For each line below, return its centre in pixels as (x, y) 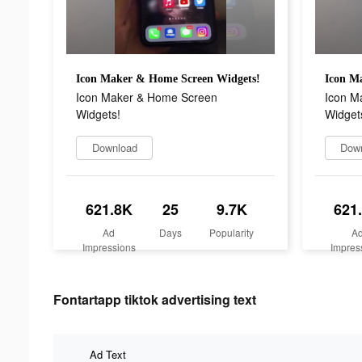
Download (114, 147)
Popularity (232, 232)
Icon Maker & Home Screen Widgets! (168, 78)
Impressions (109, 246)
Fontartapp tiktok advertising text (155, 299)
